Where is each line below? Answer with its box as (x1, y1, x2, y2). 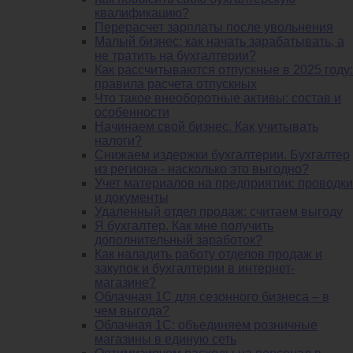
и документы (95, 191, 169, 205)
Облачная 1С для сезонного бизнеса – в (95, 290, 329, 304)
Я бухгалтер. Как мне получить (95, 219, 273, 233)
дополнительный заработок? (95, 233, 262, 247)
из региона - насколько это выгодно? (95, 162, 309, 176)
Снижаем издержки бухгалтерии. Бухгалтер (95, 148, 350, 162)
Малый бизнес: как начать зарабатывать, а (95, 35, 344, 49)
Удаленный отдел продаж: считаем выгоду (95, 205, 343, 219)
